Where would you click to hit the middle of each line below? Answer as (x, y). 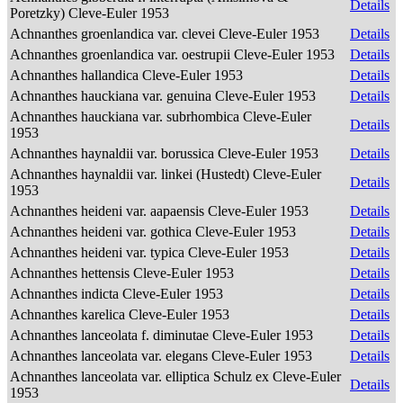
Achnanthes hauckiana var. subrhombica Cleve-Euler (161, 116)
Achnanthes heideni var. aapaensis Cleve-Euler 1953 (161, 211)
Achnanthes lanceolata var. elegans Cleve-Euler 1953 (163, 356)
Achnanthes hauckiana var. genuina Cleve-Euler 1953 (165, 96)
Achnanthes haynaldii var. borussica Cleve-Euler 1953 (166, 153)
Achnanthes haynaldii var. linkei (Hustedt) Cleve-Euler (166, 174)
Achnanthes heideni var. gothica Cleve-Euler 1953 (155, 232)
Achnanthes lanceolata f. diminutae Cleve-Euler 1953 (163, 335)
